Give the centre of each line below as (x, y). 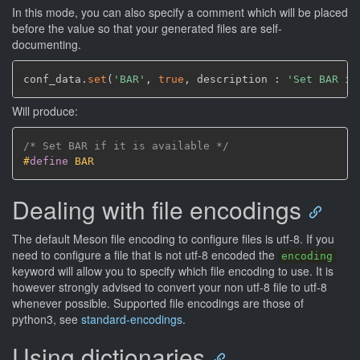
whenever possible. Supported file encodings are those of (158, 303)
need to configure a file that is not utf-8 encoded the (145, 255)
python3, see (47, 319)
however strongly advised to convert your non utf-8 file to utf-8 (170, 287)
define (49, 161)
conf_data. (55, 79)
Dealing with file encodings (157, 209)
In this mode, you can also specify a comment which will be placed (180, 12)
